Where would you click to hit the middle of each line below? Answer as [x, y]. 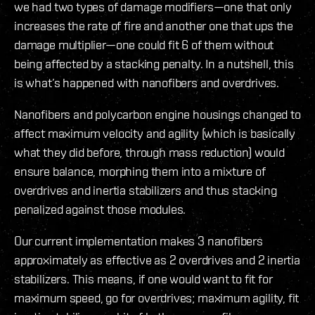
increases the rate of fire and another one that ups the [154, 25]
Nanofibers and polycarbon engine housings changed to [157, 114]
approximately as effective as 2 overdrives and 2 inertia [157, 259]
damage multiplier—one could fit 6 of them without [144, 44]
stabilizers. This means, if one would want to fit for [143, 278]
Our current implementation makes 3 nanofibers [139, 240]
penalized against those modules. [100, 209]
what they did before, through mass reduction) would [149, 152]
